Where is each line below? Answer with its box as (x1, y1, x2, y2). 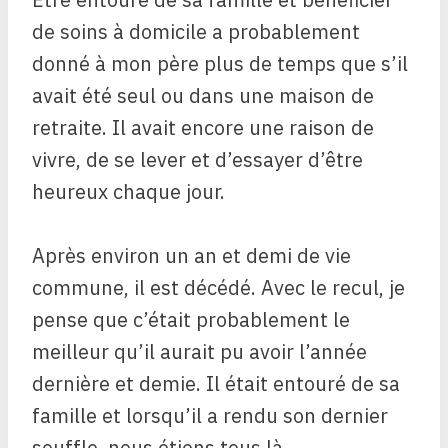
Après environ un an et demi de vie (32, 242, 351, 270)
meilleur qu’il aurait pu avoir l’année (32, 338, 367, 366)
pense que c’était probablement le (32, 306, 350, 334)
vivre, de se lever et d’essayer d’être (32, 146, 363, 174)
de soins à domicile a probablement (32, 18, 360, 46)
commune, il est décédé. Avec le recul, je (32, 274, 405, 302)
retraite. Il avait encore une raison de (32, 114, 374, 142)
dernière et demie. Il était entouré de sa (32, 370, 400, 398)
